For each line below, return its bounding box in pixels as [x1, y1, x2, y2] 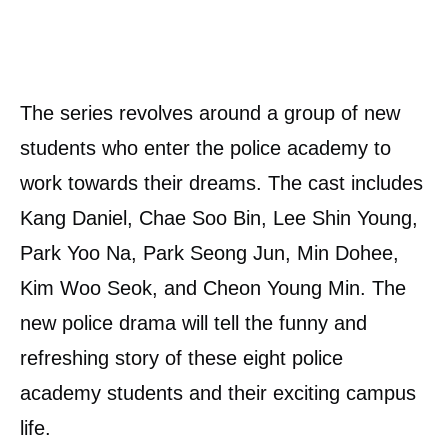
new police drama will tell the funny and [20, 311, 367, 334]
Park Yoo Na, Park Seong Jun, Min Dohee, [20, 241, 399, 264]
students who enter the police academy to [20, 136, 391, 159]
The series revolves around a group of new [20, 101, 400, 124]
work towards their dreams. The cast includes [20, 171, 423, 194]
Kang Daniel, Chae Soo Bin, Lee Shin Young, [20, 206, 418, 229]
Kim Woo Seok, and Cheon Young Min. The [20, 276, 406, 299]
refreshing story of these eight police [20, 346, 343, 369]
